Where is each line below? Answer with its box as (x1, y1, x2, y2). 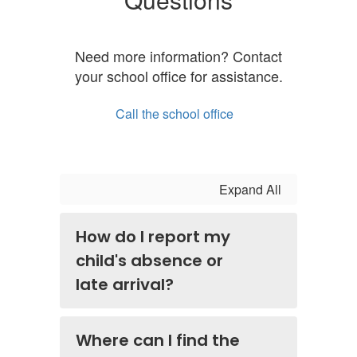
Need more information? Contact (75, 45, 282, 66)
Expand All (219, 179, 281, 198)
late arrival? (76, 273, 174, 296)
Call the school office (116, 104, 233, 123)
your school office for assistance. (74, 65, 283, 86)
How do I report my (76, 225, 230, 248)
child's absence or (76, 249, 223, 272)
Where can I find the (76, 328, 240, 351)
